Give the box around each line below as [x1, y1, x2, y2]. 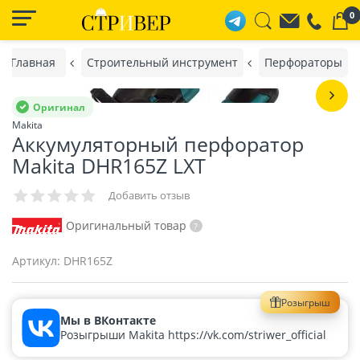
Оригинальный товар [65, 218, 186, 233]
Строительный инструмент [87, 55, 238, 70]
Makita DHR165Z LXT [12, 152, 206, 179]
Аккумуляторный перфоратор [12, 130, 304, 157]
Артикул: [12, 253, 60, 268]
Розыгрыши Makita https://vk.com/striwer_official [60, 326, 326, 342]
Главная [10, 55, 55, 70]
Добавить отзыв [108, 188, 190, 202]
